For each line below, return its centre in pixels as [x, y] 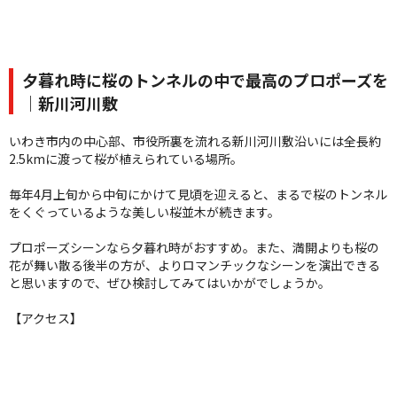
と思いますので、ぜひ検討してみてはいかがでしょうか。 [170, 283]
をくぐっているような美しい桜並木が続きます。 [144, 212]
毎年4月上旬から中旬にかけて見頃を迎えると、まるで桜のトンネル [198, 195]
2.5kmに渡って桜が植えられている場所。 [126, 159]
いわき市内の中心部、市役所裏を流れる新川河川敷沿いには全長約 [195, 141]
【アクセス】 [46, 319]
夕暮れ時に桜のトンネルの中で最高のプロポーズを [205, 80]
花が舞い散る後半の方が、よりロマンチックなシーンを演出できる [195, 265]
